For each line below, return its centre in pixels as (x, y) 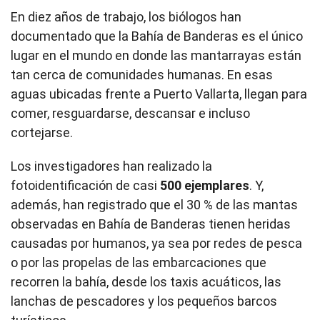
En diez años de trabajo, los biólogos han (126, 17)
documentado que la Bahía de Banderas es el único (157, 36)
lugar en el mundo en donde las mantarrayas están (156, 56)
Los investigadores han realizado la (111, 166)
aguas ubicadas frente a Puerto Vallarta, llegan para (159, 94)
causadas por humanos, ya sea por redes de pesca (156, 244)
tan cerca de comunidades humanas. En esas (142, 75)
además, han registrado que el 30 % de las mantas (154, 205)
